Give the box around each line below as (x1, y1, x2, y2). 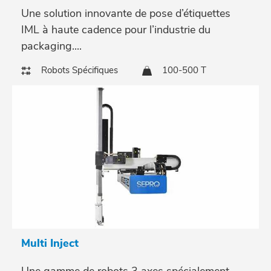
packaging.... (21, 38, 82, 53)
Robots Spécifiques (41, 64, 118, 76)
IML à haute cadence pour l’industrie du (21, 22, 211, 37)
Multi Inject (21, 236, 79, 251)
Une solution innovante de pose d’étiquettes (21, 5, 230, 21)
